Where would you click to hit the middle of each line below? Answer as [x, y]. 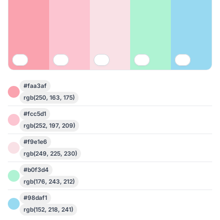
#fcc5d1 [35, 114]
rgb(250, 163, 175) [49, 97]
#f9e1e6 [35, 142]
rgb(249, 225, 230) [50, 153]
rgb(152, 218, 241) [48, 209]
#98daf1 [35, 198]
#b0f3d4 [36, 170]
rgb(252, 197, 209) [49, 125]
